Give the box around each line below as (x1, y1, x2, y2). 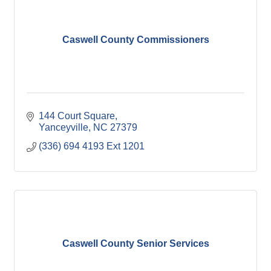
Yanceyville (39, 122, 88, 132)
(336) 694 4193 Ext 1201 (39, 141, 145, 151)
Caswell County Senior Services (62, 238, 209, 249)
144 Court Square (39, 111, 115, 121)
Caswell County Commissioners (62, 34, 209, 45)
